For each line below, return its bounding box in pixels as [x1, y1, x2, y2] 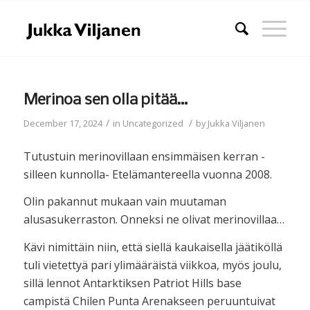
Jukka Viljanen [207, 117, 265, 129]
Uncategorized [122, 117, 183, 129]
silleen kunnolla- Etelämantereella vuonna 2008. [23, 166, 272, 182]
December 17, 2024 [23, 117, 102, 129]
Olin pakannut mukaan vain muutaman [23, 194, 226, 210]
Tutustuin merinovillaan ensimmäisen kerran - [23, 148, 265, 164]
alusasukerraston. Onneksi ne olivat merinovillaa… [23, 212, 284, 228]
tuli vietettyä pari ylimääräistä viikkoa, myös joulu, [23, 257, 282, 273]
